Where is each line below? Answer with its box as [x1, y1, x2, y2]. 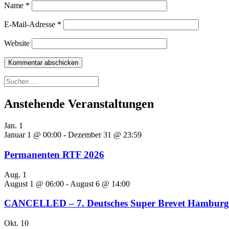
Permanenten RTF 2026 [4, 149, 104, 160]
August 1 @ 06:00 [4, 179, 64, 188]
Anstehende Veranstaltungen [4, 97, 154, 111]
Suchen [4, 76, 28, 85]
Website [4, 39, 30, 48]
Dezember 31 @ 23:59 [68, 130, 142, 140]
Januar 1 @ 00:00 [4, 130, 61, 140]
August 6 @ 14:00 [70, 179, 130, 188]
